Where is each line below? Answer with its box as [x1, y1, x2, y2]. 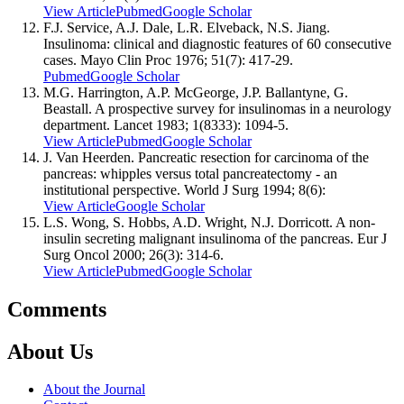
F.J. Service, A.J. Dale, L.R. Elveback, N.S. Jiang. [43, 19, 330, 35]
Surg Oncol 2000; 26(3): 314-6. [43, 246, 224, 262]
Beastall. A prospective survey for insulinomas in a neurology [43, 100, 391, 116]
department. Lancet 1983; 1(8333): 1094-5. [43, 116, 289, 133]
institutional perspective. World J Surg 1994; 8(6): [43, 181, 326, 197]
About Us [7, 339, 93, 363]
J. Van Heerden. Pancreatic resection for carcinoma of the [43, 149, 369, 165]
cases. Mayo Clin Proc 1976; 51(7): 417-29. [43, 51, 293, 68]
